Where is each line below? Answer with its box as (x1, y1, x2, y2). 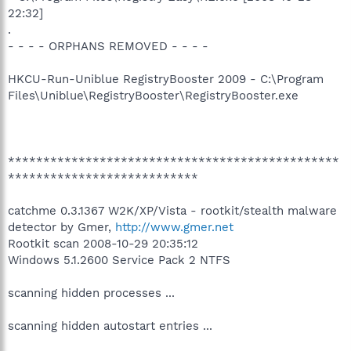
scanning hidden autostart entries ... (8, 319, 212, 333)
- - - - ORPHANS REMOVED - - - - (8, 39, 208, 53)
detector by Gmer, (8, 220, 115, 234)
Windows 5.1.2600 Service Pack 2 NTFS (8, 253, 230, 267)
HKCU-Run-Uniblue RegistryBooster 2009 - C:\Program (8, 72, 324, 86)
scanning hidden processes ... (8, 286, 175, 300)
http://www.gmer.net (115, 220, 233, 234)
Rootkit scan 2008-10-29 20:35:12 (8, 237, 198, 251)
